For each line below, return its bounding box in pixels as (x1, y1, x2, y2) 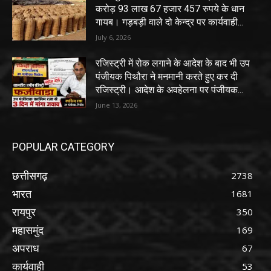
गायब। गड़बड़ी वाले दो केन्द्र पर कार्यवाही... (96, 16, 244, 28)
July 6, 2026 (96, 32, 131, 42)
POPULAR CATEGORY (12, 140, 114, 154)
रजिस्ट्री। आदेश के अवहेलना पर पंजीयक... (96, 83, 244, 96)
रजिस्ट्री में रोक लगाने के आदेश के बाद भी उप (96, 57, 250, 69)
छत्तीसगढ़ (12, 168, 48, 183)
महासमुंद (12, 223, 44, 238)
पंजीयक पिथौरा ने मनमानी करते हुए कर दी (96, 70, 238, 82)
